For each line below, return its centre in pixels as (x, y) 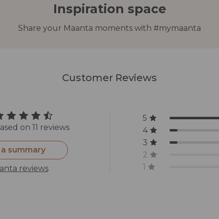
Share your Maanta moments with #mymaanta (109, 28)
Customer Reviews (109, 78)
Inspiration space (109, 9)
